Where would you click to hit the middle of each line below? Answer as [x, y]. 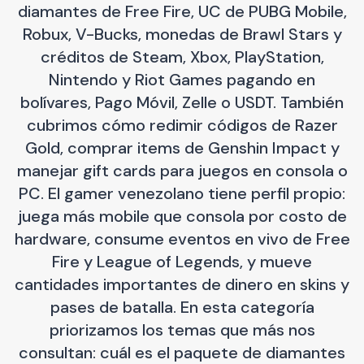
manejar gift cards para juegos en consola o [182, 171]
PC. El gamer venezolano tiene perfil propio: [182, 193]
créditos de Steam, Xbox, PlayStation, [182, 57]
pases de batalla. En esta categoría [182, 307]
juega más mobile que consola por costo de [182, 216]
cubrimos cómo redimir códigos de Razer [182, 125]
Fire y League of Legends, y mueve [182, 262]
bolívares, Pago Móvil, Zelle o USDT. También [182, 102]
